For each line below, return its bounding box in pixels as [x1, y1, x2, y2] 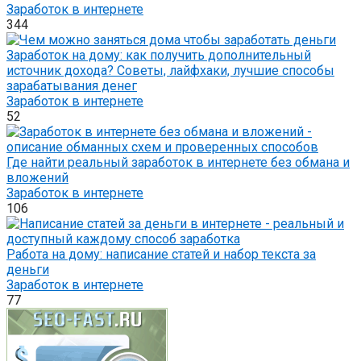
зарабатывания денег [6, 78, 137, 93]
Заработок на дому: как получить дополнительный [6, 48, 311, 63]
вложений [6, 170, 68, 185]
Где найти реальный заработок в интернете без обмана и [6, 155, 350, 170]
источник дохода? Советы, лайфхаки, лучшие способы [6, 63, 334, 78]
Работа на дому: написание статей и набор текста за [6, 247, 316, 262]
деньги [6, 262, 49, 277]
